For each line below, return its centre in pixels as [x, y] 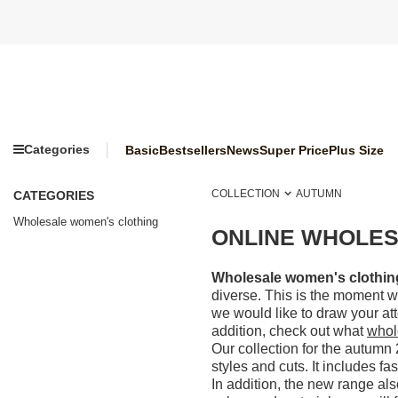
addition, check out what [290, 331]
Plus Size [356, 150]
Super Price [294, 150]
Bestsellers [193, 150]
